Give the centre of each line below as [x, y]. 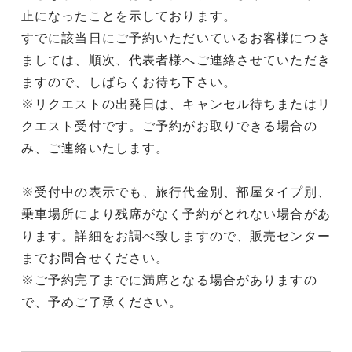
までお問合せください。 [95, 258]
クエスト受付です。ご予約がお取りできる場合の [169, 126]
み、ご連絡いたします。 [95, 148]
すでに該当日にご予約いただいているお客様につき [176, 38]
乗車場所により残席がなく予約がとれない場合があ [176, 214]
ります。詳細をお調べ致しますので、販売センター [176, 236]
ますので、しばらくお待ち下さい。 [129, 82]
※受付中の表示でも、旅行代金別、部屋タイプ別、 [176, 192]
